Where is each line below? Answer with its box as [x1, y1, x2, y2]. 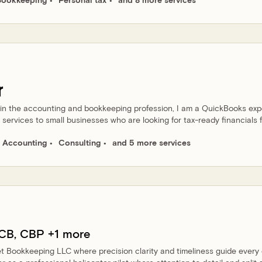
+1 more [44, 226, 90, 240]
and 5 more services [112, 137, 191, 147]
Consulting [58, 137, 101, 147]
